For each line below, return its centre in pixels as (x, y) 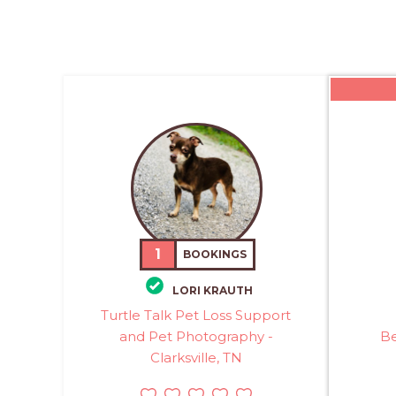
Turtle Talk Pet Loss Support (196, 315)
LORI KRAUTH (212, 290)
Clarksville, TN (196, 357)
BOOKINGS (215, 255)
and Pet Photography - (196, 336)
